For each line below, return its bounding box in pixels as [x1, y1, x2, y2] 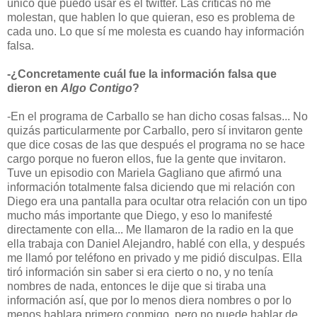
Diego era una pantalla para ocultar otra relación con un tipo [7, 195, 307, 207]
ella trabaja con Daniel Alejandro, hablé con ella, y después [7, 237, 305, 250]
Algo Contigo [61, 81, 132, 94]
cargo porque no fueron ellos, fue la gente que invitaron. [7, 152, 286, 165]
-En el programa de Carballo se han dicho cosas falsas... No [7, 110, 308, 122]
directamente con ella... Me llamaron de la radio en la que [7, 223, 294, 236]
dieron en [7, 81, 61, 94]
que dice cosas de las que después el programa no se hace [7, 138, 305, 151]
